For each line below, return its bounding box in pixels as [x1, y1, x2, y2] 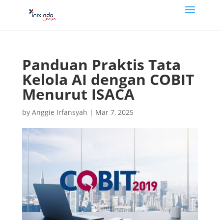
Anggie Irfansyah [31, 108, 87, 117]
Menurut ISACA [22, 84, 135, 104]
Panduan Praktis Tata [22, 55, 181, 75]
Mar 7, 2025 [95, 108, 134, 117]
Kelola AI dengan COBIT [22, 69, 194, 89]
